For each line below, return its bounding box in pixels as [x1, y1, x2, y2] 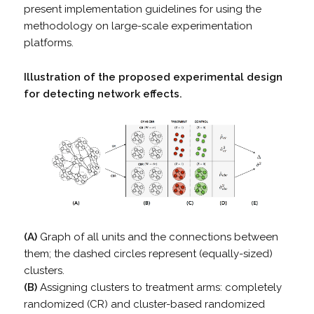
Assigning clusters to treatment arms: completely [36, 281, 282, 294]
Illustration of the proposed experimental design [23, 71, 282, 84]
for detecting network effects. [23, 88, 182, 101]
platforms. [23, 36, 74, 50]
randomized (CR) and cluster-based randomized [23, 298, 265, 311]
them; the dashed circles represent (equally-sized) [23, 247, 273, 261]
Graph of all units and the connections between [36, 231, 278, 244]
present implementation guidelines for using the [23, 3, 261, 16]
